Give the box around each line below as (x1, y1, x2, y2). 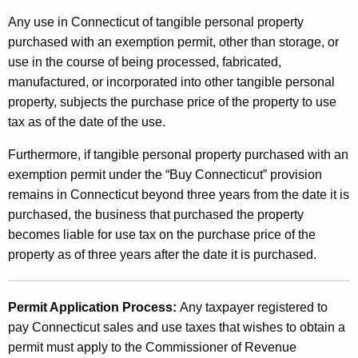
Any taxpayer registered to (180, 300, 328, 314)
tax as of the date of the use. (8, 114, 165, 129)
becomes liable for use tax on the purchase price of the (8, 227, 316, 241)
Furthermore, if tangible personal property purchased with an (8, 147, 348, 161)
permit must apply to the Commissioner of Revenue (8, 340, 296, 354)
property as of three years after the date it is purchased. (8, 247, 316, 261)
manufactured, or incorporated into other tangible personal (8, 74, 335, 89)
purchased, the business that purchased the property (8, 207, 304, 221)
